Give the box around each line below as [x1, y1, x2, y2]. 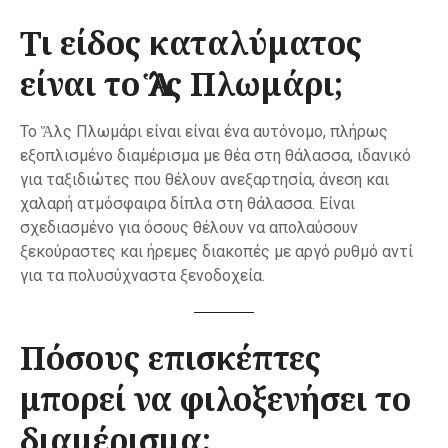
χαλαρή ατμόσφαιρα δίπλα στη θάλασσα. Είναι [20, 194, 355, 214]
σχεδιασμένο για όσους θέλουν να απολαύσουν [20, 218, 358, 238]
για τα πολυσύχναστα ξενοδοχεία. [20, 266, 265, 286]
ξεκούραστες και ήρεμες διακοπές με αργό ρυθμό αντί [20, 242, 413, 262]
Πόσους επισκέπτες [20, 336, 321, 380]
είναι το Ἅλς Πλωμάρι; [20, 62, 343, 106]
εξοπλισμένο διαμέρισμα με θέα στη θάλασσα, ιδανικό [20, 146, 411, 166]
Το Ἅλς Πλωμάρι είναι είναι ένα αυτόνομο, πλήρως [20, 122, 388, 142]
